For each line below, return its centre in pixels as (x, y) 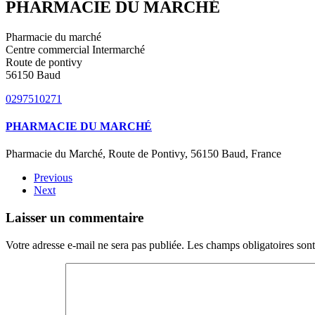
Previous (53, 178)
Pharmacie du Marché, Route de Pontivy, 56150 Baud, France (143, 154)
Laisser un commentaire (75, 217)
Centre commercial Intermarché (75, 49)
